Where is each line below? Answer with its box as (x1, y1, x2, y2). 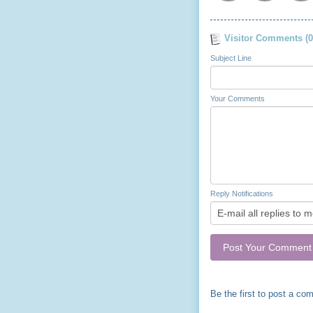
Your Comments (210, 94, 265, 103)
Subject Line (210, 53, 252, 62)
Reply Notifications (210, 189, 273, 198)
